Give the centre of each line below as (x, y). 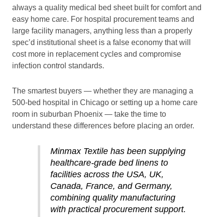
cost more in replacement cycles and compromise (97, 54)
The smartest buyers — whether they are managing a (103, 91)
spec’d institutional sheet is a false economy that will (101, 43)
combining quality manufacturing (113, 198)
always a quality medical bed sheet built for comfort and (107, 8)
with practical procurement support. (118, 209)
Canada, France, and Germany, (111, 186)
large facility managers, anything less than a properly (102, 31)
